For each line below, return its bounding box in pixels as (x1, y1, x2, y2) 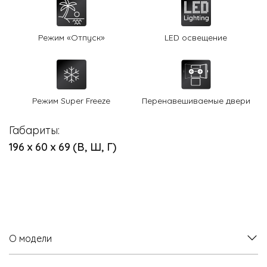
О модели (9, 231, 52, 245)
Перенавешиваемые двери (141, 94, 250, 106)
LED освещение (164, 30, 227, 43)
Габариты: (9, 122, 60, 138)
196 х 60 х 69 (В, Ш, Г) (9, 138, 116, 154)
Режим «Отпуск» (38, 30, 105, 43)
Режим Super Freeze (32, 94, 110, 106)
